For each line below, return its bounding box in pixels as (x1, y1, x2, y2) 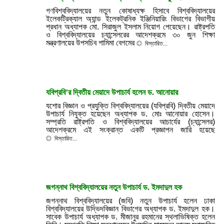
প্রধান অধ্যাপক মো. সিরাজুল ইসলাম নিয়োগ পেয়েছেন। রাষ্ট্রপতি (46, 22, 215, 31)
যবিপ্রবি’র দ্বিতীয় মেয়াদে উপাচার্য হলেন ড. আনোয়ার (46, 88, 178, 96)
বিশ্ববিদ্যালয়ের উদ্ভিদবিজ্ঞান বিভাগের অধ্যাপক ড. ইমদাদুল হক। (46, 204, 215, 213)
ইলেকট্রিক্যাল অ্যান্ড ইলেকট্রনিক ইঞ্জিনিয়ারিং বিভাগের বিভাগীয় (46, 14, 215, 23)
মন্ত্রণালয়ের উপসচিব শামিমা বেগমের (46, 38, 136, 47)
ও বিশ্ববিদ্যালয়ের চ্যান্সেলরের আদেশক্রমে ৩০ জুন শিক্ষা (46, 30, 215, 39)
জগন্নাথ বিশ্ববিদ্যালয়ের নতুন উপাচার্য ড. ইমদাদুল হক (46, 183, 182, 191)
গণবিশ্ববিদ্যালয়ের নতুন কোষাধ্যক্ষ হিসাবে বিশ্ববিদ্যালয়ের (46, 6, 215, 15)
